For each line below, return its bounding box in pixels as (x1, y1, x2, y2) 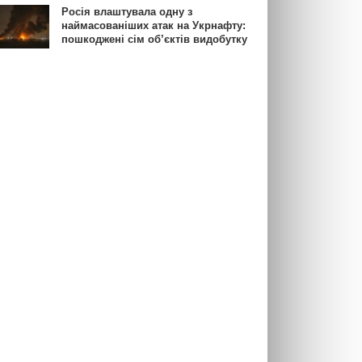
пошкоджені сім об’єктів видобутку (61, 33, 247, 46)
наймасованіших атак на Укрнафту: (61, 19, 246, 32)
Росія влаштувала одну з (61, 6, 192, 19)
